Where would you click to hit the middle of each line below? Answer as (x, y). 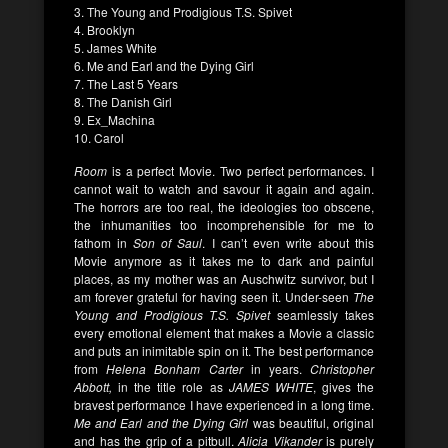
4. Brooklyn (104, 29)
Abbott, (93, 386)
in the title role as (167, 386)
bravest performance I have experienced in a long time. (224, 404)
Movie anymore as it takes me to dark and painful (224, 260)
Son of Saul (168, 242)
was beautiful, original (311, 422)
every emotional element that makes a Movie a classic (224, 332)
